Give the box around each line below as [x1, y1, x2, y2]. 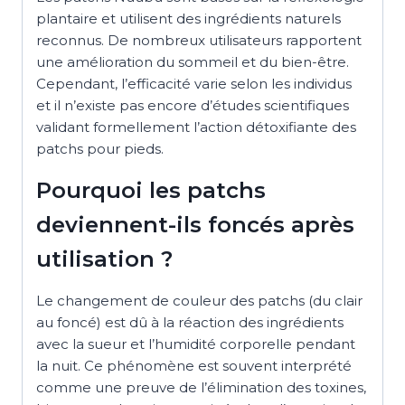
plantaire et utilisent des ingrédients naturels [36, 9, 341, 27]
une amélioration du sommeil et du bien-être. [36, 52, 349, 71]
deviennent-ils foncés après [36, 211, 354, 238]
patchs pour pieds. [36, 139, 164, 157]
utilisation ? [36, 245, 173, 272]
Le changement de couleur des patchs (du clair [36, 291, 363, 309]
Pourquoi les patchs [36, 176, 266, 203]
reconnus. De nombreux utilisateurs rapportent [36, 31, 362, 49]
